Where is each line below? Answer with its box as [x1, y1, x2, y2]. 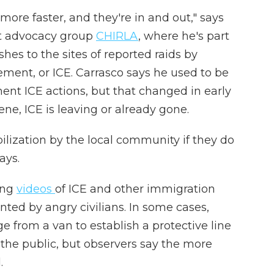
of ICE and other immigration [55, 182, 215, 196]
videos [17, 182, 55, 196]
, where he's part [138, 29, 229, 43]
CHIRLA [96, 29, 138, 43]
